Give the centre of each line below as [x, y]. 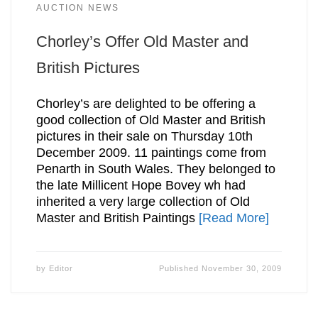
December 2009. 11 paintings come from [151, 152]
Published [181, 268]
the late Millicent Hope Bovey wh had [141, 185]
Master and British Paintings [117, 218]
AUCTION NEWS [77, 8]
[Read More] [234, 218]
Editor [61, 268]
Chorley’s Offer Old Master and [142, 42]
